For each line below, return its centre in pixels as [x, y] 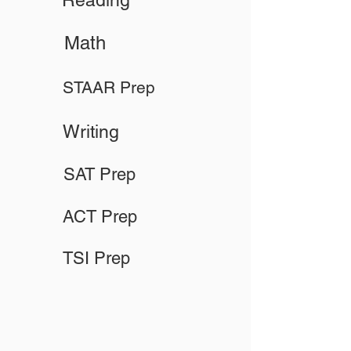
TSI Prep [96, 258]
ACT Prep [100, 217]
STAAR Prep [109, 87]
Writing [91, 132]
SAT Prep [100, 174]
